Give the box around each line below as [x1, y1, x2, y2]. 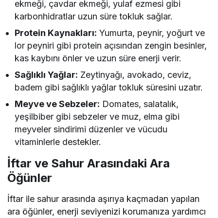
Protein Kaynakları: [15, 28, 97, 38]
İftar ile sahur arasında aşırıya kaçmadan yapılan [7, 194, 200, 204]
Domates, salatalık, [100, 99, 179, 109]
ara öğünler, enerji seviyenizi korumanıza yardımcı [7, 206, 206, 217]
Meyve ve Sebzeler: [15, 99, 100, 109]
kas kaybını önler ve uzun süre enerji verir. [15, 53, 182, 63]
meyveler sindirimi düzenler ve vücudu [15, 124, 168, 134]
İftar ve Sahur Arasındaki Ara [7, 156, 170, 170]
